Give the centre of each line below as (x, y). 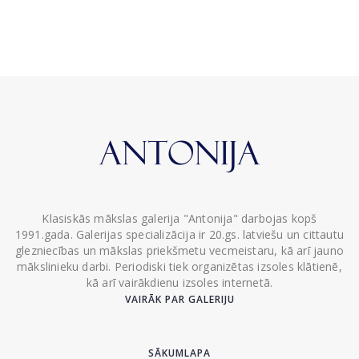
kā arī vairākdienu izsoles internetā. (179, 282)
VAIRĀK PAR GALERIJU (179, 299)
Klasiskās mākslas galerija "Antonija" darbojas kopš (179, 218)
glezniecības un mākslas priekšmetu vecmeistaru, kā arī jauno (179, 250)
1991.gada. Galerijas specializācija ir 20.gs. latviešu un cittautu (179, 234)
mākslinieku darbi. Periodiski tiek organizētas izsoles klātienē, (179, 266)
